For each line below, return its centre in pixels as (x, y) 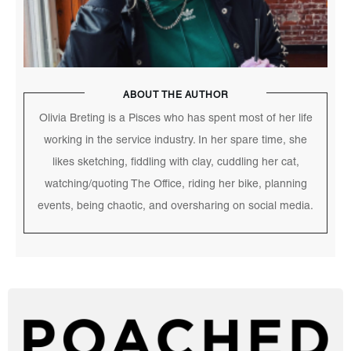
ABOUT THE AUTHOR (175, 96)
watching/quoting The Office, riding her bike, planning (175, 185)
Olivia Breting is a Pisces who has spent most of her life (175, 119)
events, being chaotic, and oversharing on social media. (175, 207)
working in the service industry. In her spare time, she (175, 141)
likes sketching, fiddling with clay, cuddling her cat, (175, 163)
